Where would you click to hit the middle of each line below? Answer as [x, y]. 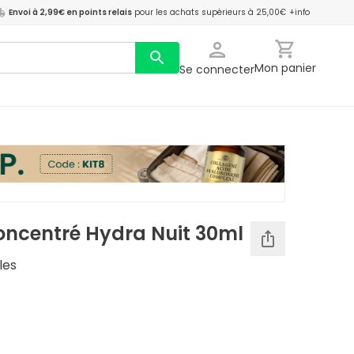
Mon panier [285, 68]
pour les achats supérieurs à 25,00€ [210, 12]
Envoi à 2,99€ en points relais [70, 12]
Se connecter [217, 70]
